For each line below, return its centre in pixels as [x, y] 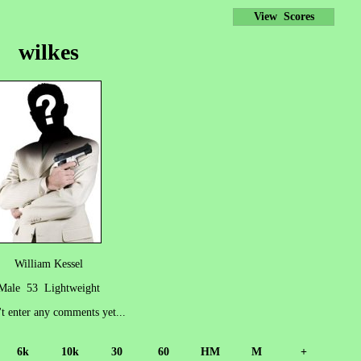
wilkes [48, 52]
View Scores [284, 17]
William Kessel [48, 263]
